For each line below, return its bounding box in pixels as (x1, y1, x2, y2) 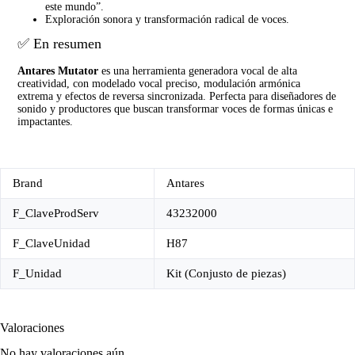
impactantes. (17, 115, 74, 128)
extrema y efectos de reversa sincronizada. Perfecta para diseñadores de (17, 90, 337, 102)
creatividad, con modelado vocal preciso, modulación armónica (17, 77, 301, 90)
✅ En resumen (17, 36, 102, 52)
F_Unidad (13, 266, 62, 280)
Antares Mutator (17, 64, 99, 77)
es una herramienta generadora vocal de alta (98, 64, 298, 77)
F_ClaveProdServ (13, 206, 99, 219)
